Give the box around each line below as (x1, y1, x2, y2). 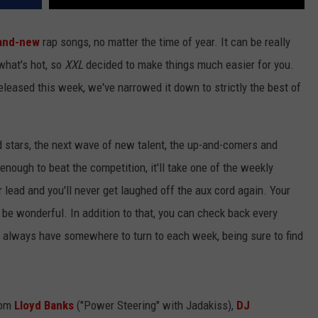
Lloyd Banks (14, 298, 74, 313)
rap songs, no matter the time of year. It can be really (40, 35, 290, 50)
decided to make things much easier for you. (83, 57, 294, 72)
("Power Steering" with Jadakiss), (77, 298, 236, 313)
